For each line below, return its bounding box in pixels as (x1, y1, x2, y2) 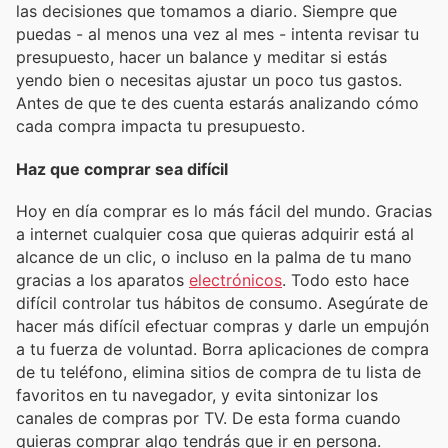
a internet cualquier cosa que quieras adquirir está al (16, 223, 414, 244)
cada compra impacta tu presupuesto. (16, 116, 305, 137)
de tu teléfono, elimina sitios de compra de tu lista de (16, 361, 421, 382)
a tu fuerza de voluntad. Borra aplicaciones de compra (16, 338, 429, 359)
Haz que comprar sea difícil (16, 158, 228, 179)
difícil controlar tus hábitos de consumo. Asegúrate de (16, 292, 428, 313)
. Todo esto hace (282, 269, 409, 290)
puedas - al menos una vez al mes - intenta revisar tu (16, 24, 419, 45)
